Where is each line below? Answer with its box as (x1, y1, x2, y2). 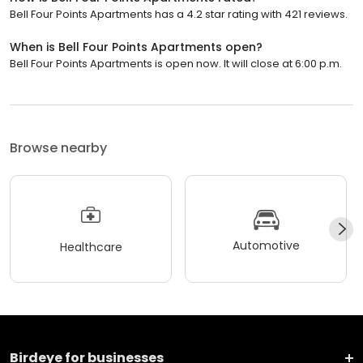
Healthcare (59, 238, 122, 255)
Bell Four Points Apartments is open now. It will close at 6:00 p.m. (10, 56, 342, 72)
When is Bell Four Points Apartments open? (10, 39, 263, 56)
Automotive (232, 237, 300, 254)
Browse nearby (10, 139, 107, 158)
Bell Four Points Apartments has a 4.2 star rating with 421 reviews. (10, 6, 348, 23)
